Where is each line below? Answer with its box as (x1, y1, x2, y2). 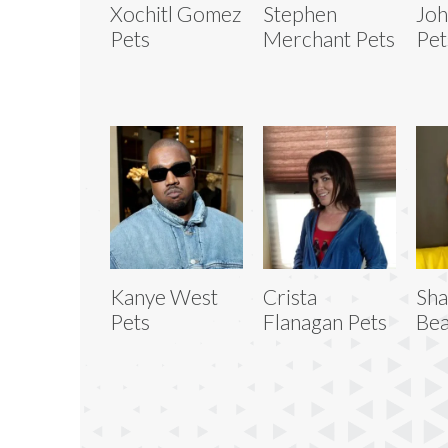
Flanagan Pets (262, 308, 387, 334)
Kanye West (110, 283, 218, 309)
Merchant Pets (262, 25, 395, 51)
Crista (262, 283, 317, 309)
